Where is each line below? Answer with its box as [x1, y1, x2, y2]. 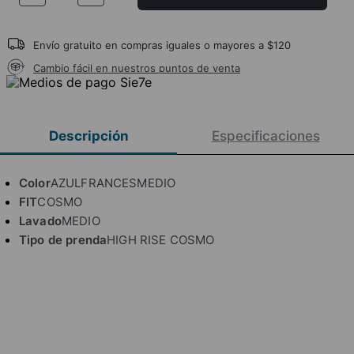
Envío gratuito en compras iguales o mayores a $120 [33, 38, 291, 51]
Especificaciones [211, 128, 320, 145]
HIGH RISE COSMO [107, 232, 215, 247]
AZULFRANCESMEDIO [50, 175, 176, 190]
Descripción [48, 128, 129, 145]
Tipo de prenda [19, 232, 107, 247]
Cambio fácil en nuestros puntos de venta [33, 61, 240, 74]
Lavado [19, 213, 62, 228]
